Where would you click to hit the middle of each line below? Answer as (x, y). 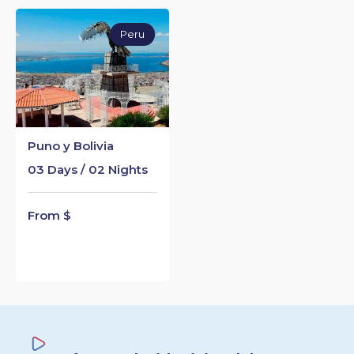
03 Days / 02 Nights (88, 169)
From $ (49, 215)
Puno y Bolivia (71, 145)
